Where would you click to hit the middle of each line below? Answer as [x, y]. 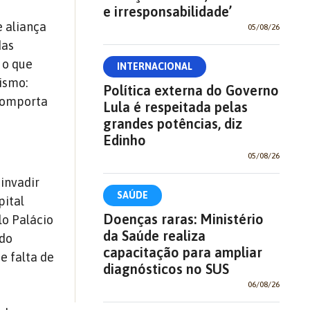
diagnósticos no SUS [166, 268]
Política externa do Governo [191, 90]
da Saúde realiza [154, 235]
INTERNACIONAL [154, 66]
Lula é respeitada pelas [175, 107]
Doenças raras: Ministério [183, 219]
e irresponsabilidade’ [167, 11]
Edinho [124, 140]
